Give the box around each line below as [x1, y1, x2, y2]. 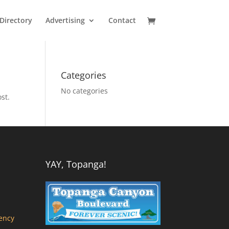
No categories [61, 86, 108, 96]
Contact [108, 15, 136, 25]
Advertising [45, 15, 85, 25]
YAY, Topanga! [45, 157, 107, 170]
